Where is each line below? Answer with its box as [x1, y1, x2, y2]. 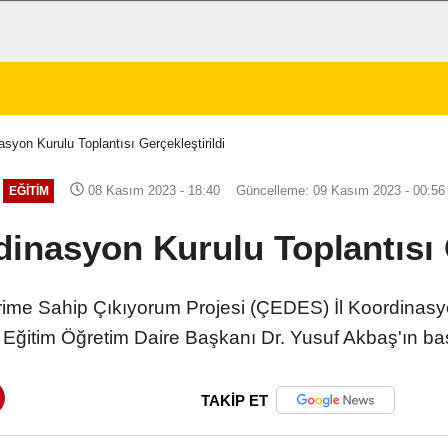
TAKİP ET [201, 391, 268, 409]
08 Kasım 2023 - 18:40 [84, 182, 221, 198]
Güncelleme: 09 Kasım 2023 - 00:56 [236, 182, 446, 198]
